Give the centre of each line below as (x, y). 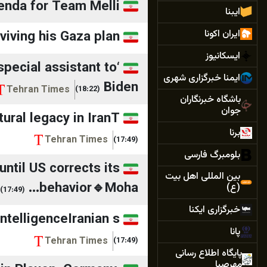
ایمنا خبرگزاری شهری (202, 78)
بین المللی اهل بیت (203, 177)
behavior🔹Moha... (89, 189)
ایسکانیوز (223, 56)
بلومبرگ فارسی (212, 155)
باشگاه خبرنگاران (211, 100)
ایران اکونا (222, 34)
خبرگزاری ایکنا (215, 210)
